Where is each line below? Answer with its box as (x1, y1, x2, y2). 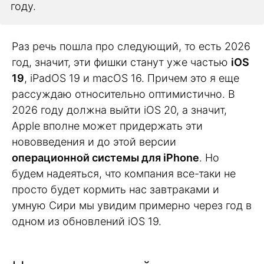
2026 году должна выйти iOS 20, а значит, (12, 104, 227, 117)
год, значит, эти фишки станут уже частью (12, 56, 231, 69)
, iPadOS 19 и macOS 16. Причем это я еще (24, 72, 239, 85)
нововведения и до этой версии (12, 136, 176, 148)
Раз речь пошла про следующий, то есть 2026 (12, 40, 250, 53)
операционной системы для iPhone (12, 151, 199, 164)
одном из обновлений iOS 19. (12, 215, 161, 228)
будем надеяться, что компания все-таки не (12, 167, 236, 180)
